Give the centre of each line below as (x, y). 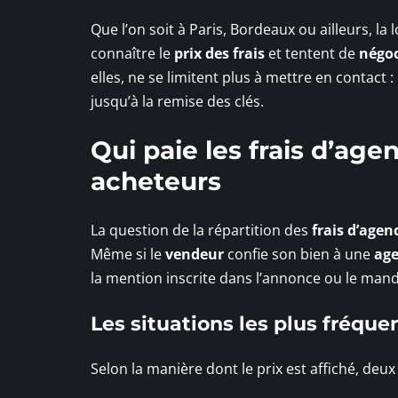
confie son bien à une (299, 254)
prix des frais (219, 53)
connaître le (132, 53)
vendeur (195, 254)
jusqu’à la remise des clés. (177, 101)
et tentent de (312, 53)
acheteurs (156, 181)
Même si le (128, 254)
